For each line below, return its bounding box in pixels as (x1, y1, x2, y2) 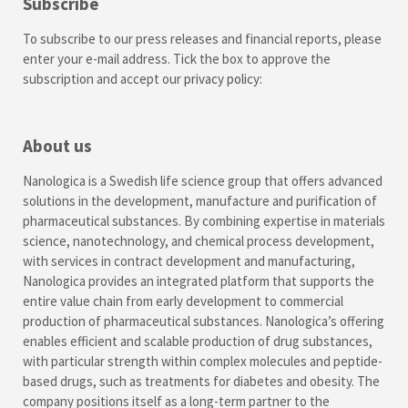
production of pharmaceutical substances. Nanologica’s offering (23, 311, 384, 330)
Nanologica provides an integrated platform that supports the (23, 271, 374, 290)
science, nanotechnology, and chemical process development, (23, 231, 374, 250)
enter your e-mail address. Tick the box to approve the (23, 50, 331, 67)
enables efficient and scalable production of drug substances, (23, 331, 372, 350)
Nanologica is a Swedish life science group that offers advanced (23, 171, 382, 189)
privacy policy (184, 70, 260, 87)
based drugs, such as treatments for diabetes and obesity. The (23, 372, 380, 390)
